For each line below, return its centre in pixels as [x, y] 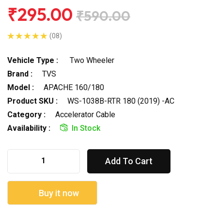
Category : [26, 114]
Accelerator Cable [85, 114]
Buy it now [58, 193]
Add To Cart [129, 161]
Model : [21, 87]
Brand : [20, 74]
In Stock [86, 128]
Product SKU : [32, 101]
